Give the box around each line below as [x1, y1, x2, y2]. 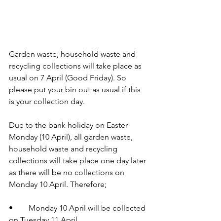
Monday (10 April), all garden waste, [9, 132, 135, 142]
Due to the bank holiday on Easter [9, 120, 130, 130]
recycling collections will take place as [9, 61, 144, 71]
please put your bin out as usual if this [9, 85, 143, 95]
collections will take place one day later [9, 156, 148, 166]
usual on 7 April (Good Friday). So [9, 73, 128, 83]
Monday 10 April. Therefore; [9, 180, 107, 189]
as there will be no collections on [9, 168, 126, 178]
